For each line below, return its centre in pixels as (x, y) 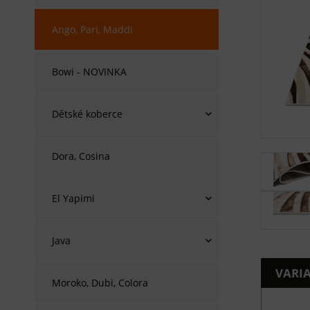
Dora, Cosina (81, 156)
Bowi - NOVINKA (89, 72)
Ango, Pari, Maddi (92, 29)
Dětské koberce (87, 114)
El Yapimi (73, 198)
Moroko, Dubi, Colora (100, 283)
